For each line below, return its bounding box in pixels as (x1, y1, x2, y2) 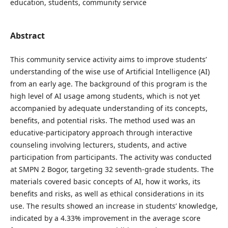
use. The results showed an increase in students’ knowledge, (10, 201, 218, 211)
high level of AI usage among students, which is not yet (10, 91, 200, 101)
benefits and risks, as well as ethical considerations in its (10, 188, 204, 198)
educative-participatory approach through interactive (10, 127, 192, 137)
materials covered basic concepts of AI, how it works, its (10, 176, 201, 186)
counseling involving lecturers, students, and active (10, 139, 187, 150)
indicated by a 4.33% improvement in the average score (10, 213, 201, 223)
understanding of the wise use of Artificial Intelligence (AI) (10, 66, 210, 76)
